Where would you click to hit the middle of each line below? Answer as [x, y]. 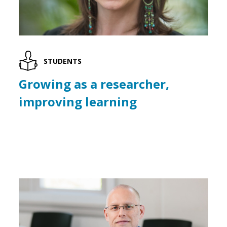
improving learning [78, 102]
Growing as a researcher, [94, 84]
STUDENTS [63, 61]
